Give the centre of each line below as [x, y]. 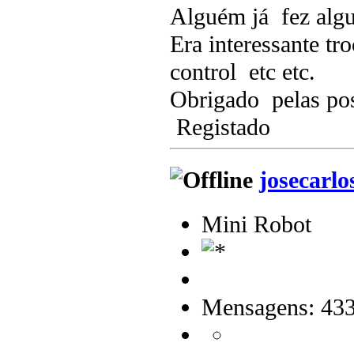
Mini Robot [256, 224]
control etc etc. [243, 72]
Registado [220, 128]
